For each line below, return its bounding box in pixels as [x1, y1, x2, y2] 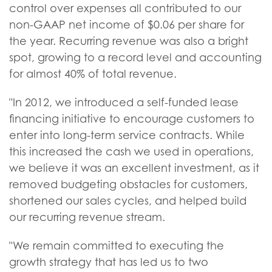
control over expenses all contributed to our [9, 2, 241, 15]
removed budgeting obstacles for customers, [9, 178, 248, 191]
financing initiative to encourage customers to [9, 112, 254, 125]
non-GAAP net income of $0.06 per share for [9, 18, 244, 31]
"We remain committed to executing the [9, 239, 224, 252]
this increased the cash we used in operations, [9, 145, 254, 158]
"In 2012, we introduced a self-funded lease [9, 96, 239, 109]
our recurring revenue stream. [9, 211, 165, 223]
